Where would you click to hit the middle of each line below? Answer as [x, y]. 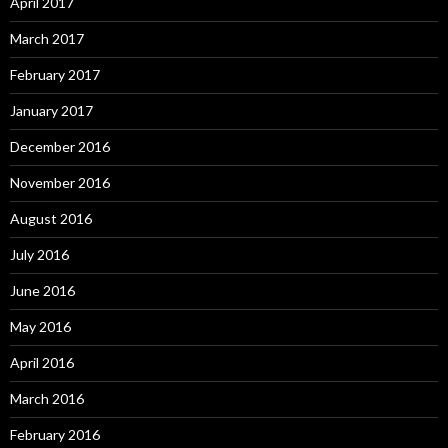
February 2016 [55, 434]
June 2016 [42, 290]
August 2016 [51, 218]
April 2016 [42, 362]
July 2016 [39, 254]
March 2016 [47, 398]
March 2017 [47, 38]
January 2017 [51, 110]
